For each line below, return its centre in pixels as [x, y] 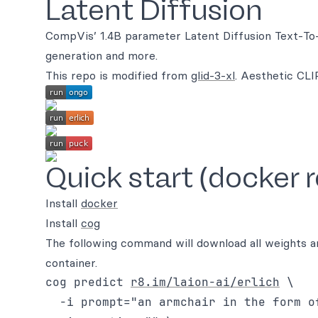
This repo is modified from [118, 75]
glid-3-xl [213, 75]
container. [71, 263]
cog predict [88, 282]
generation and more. [102, 55]
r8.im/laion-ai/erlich [205, 282]
